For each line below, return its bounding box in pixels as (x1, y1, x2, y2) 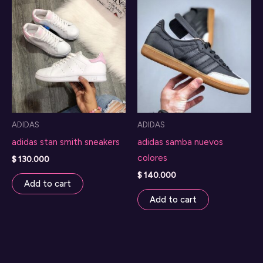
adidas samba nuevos (137, 136, 223, 147)
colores (137, 151, 167, 163)
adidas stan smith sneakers (12, 136, 120, 147)
